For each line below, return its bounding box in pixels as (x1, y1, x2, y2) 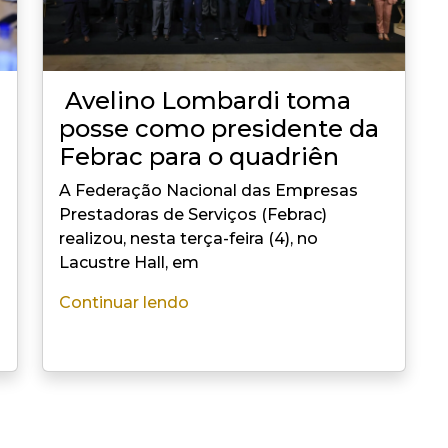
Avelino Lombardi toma (59, 86, 351, 115)
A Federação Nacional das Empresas (59, 181, 358, 200)
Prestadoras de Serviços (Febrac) (59, 205, 327, 224)
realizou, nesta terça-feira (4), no (59, 229, 318, 248)
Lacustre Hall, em (59, 253, 199, 272)
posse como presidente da (59, 114, 379, 143)
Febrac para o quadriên (59, 142, 339, 171)
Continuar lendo (59, 293, 189, 312)
